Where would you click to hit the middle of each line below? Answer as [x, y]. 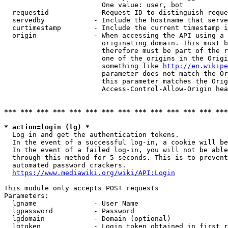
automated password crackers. [65, 165]
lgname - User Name [71, 203]
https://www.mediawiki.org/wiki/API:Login [94, 173]
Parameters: [26, 196]
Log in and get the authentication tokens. [92, 135]
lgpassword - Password [69, 211]
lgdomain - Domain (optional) [88, 219]
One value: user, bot [94, 5]
